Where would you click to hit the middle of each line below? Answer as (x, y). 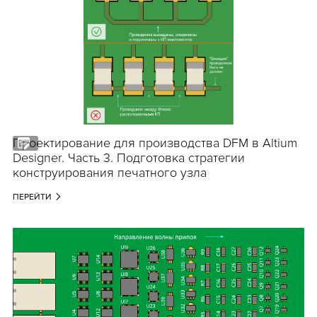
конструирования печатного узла (109, 173)
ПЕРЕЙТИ (32, 197)
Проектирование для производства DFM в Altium (155, 143)
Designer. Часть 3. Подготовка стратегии (128, 158)
